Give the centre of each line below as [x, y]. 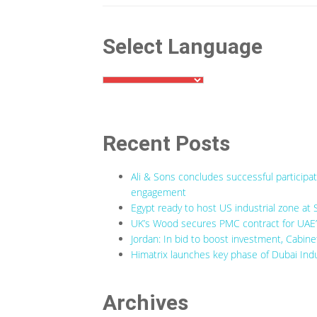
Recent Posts [166, 144]
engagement [158, 192]
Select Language [183, 47]
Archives [145, 303]
